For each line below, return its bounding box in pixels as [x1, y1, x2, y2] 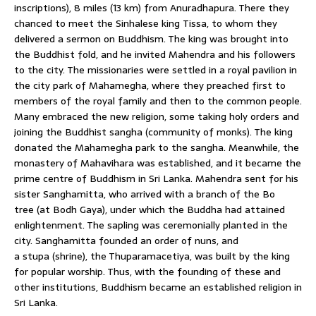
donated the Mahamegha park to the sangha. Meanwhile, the [14, 139, 299, 155]
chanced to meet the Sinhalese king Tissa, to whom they [14, 15, 277, 31]
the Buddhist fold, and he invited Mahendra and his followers [14, 46, 296, 62]
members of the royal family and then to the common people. [14, 92, 302, 109]
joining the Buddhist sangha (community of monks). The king [14, 123, 293, 140]
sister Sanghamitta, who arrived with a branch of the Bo [14, 186, 275, 202]
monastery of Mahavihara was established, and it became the [14, 154, 301, 171]
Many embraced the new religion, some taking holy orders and [14, 108, 299, 124]
